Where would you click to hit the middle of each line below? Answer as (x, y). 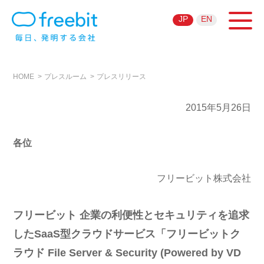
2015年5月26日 (218, 108)
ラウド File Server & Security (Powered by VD (127, 253)
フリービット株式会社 (204, 178)
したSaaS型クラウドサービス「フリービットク (127, 234)
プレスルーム (66, 77)
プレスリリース (122, 77)
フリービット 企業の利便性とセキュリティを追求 (131, 215)
